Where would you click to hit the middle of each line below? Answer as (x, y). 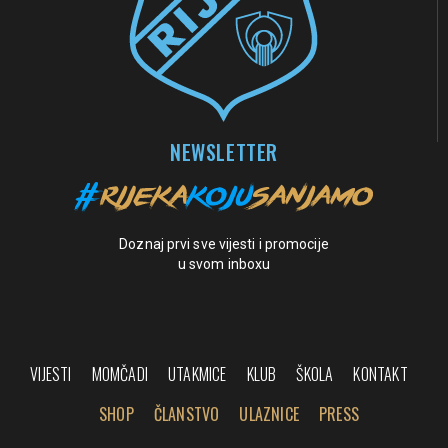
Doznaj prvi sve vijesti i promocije (224, 244)
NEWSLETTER (224, 152)
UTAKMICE (197, 374)
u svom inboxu (224, 264)
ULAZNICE (269, 414)
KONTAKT (380, 374)
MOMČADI (119, 374)
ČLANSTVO (186, 414)
